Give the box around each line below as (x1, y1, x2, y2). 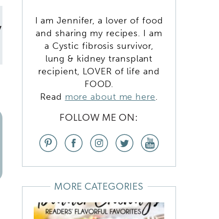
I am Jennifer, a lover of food (35, 15, 163, 26)
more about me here (65, 91, 155, 102)
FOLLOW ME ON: (60, 113, 138, 123)
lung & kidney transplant (45, 53, 153, 64)
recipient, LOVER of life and (38, 66, 160, 77)
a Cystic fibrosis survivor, (44, 40, 154, 51)
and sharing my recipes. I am (36, 27, 162, 39)
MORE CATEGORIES (54, 182, 144, 192)
